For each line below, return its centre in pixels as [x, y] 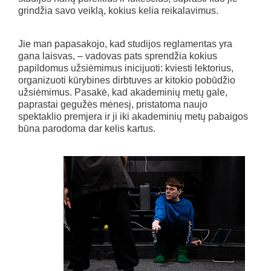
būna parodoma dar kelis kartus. [87, 128]
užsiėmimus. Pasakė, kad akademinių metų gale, [123, 92]
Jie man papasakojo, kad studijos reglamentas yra [125, 44]
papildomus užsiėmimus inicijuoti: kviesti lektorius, [126, 68]
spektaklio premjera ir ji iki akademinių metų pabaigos [133, 116]
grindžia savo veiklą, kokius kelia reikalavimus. [118, 10]
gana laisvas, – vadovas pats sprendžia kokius [118, 56]
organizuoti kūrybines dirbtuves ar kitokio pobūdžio [127, 80]
